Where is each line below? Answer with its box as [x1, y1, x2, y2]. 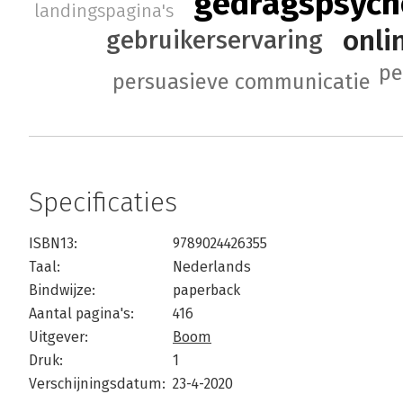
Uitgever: [29, 328, 88, 346]
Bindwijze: [29, 282, 95, 300]
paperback [173, 282, 240, 300]
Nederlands [173, 258, 251, 276]
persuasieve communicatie [112, 69, 372, 95]
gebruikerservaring [106, 25, 324, 56]
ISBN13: [29, 235, 77, 253]
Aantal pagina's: [29, 305, 134, 323]
